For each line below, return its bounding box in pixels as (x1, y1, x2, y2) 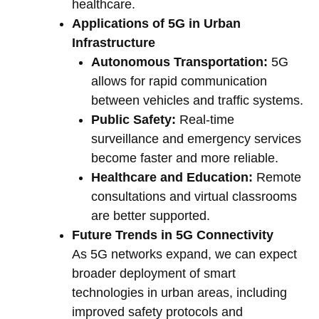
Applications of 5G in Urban (72, 16, 241, 31)
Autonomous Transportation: (91, 55, 268, 70)
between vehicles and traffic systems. (91, 93, 303, 108)
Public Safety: (91, 113, 176, 127)
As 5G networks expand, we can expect (72, 247, 297, 262)
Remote (253, 170, 301, 185)
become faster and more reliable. (91, 151, 278, 166)
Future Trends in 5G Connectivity (72, 228, 273, 243)
